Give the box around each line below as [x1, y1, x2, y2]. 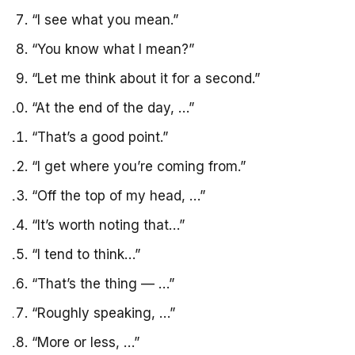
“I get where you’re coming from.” [32, 158, 246, 174]
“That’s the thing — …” [32, 275, 174, 292]
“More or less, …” [32, 334, 139, 350]
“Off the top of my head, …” [32, 187, 205, 204]
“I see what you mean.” [32, 11, 178, 28]
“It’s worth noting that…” [32, 216, 185, 233]
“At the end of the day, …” [32, 99, 194, 116]
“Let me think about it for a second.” [32, 70, 260, 86]
